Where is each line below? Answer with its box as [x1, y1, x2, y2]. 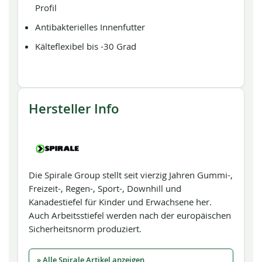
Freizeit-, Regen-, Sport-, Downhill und [29, 182, 181, 194]
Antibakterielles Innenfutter [35, 21, 146, 33]
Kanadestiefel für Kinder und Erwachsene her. [29, 196, 212, 208]
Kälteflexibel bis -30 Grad [35, 40, 137, 52]
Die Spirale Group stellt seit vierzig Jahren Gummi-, [29, 169, 233, 181]
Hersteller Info [29, 100, 119, 118]
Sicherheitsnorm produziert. [29, 223, 142, 235]
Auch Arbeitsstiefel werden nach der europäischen [29, 209, 231, 221]
